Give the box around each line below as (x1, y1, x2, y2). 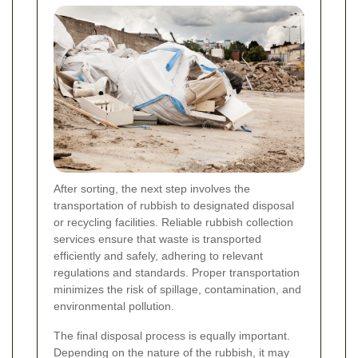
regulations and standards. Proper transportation (54, 266, 300, 280)
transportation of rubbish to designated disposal (54, 199, 294, 213)
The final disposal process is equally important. (54, 329, 290, 343)
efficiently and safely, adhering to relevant (54, 249, 263, 263)
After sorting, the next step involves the (54, 182, 250, 196)
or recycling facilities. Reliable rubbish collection (54, 216, 293, 229)
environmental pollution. (54, 300, 174, 313)
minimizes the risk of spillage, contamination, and (54, 283, 301, 296)
